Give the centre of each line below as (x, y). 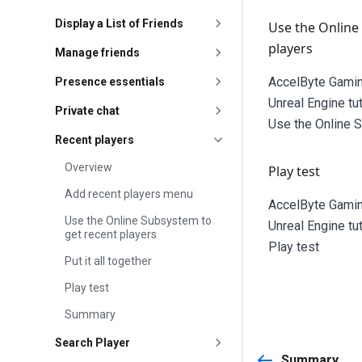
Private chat (87, 110)
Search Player (93, 342)
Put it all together (108, 261)
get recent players (111, 234)
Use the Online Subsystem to (138, 221)
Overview (88, 167)
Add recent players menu (129, 194)
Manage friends (97, 52)
